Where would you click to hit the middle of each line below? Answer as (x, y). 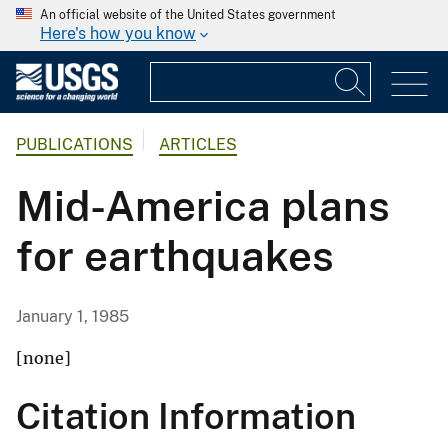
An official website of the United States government (188, 15)
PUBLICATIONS (74, 145)
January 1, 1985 (72, 317)
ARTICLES (198, 145)
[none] (43, 358)
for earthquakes (175, 256)
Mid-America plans (203, 206)
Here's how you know (118, 33)
